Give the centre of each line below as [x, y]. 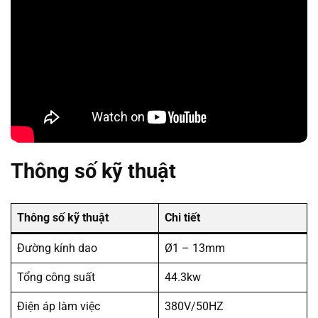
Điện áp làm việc [59, 307]
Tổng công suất [56, 278]
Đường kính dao [57, 248]
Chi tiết [182, 218]
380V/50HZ [194, 307]
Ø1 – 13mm [195, 248]
